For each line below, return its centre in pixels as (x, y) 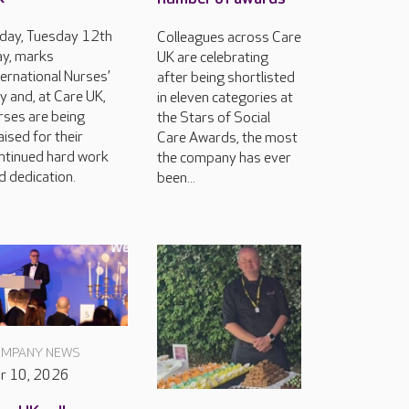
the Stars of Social (214, 119)
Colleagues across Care (229, 38)
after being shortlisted (226, 79)
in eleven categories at (225, 99)
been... (176, 179)
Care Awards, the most (227, 139)
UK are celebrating (213, 58)
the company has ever (224, 159)
